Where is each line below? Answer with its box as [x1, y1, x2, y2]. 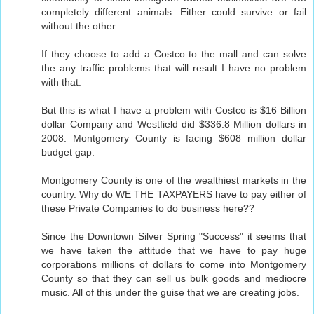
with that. [41, 76, 81, 88]
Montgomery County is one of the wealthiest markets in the [41, 175, 306, 186]
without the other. [41, 20, 118, 32]
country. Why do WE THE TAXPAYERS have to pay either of [41, 189, 306, 200]
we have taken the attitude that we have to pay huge [41, 245, 306, 257]
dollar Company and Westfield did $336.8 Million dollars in [41, 118, 306, 130]
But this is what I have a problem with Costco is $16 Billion [41, 104, 306, 116]
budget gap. [41, 146, 95, 158]
